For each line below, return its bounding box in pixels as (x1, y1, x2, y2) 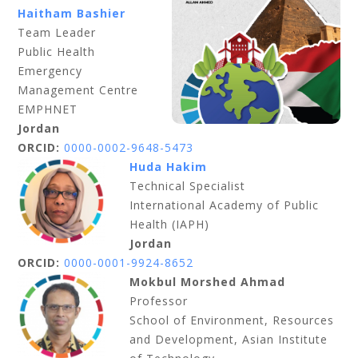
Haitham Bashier (18, 6, 130, 21)
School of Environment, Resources (129, 312, 335, 328)
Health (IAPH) (129, 217, 210, 232)
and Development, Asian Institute (129, 332, 328, 347)
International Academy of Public (129, 197, 320, 213)
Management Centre (18, 82, 139, 97)
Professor (129, 293, 189, 308)
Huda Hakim (129, 159, 208, 174)
